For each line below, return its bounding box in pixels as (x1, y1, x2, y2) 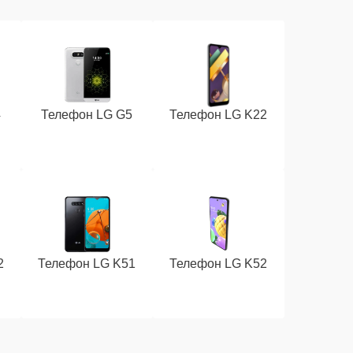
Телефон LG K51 (38, 257, 136, 270)
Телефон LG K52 (169, 257, 268, 270)
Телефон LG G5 (41, 108, 133, 121)
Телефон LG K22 (169, 108, 268, 121)
